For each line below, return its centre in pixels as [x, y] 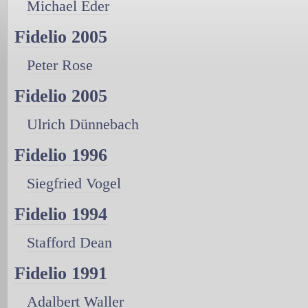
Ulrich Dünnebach [83, 124]
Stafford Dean [69, 242]
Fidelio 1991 [61, 273]
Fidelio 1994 [61, 214]
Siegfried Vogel [74, 183]
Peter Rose [60, 65]
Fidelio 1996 [61, 155]
